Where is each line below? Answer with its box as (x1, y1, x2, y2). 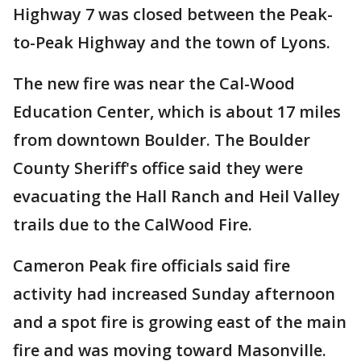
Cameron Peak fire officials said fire (13, 255, 290, 276)
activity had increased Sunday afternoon (13, 283, 335, 305)
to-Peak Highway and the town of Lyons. (13, 31, 330, 53)
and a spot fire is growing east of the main (13, 311, 346, 333)
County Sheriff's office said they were (13, 157, 303, 179)
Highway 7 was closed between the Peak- (13, 3, 333, 25)
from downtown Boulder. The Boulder (13, 129, 310, 151)
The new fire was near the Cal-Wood (13, 73, 295, 94)
